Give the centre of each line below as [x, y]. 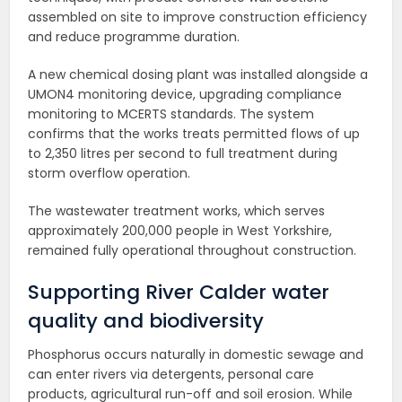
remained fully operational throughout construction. [192, 251]
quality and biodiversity [146, 321]
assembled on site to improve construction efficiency [198, 17]
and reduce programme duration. [134, 37]
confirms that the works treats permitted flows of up [194, 134]
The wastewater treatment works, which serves [177, 211]
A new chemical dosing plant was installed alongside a [198, 75]
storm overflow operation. [109, 174]
